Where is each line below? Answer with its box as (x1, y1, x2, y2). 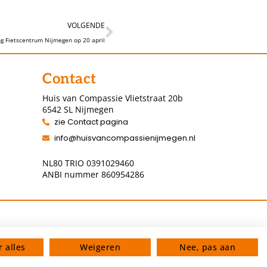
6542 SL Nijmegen (42, 104, 114, 116)
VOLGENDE (67, 21, 105, 30)
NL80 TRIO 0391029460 (42, 157, 135, 169)
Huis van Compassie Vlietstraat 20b (42, 92, 184, 104)
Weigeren (80, 241, 120, 253)
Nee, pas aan (179, 241, 235, 253)
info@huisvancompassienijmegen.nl (54, 132, 196, 144)
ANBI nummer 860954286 (42, 169, 145, 181)
